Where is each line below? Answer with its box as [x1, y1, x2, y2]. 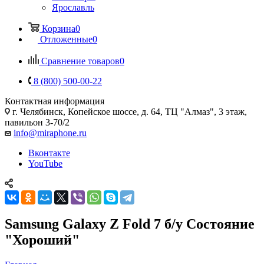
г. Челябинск [12, 106, 63, 117]
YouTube [28, 158, 62, 169]
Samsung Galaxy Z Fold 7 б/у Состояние [5, 216, 255, 232]
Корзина [42, 23, 75, 34]
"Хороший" [5, 232, 80, 247]
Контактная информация [5, 95, 104, 106]
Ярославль [52, 2, 94, 12]
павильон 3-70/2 [5, 117, 70, 127]
